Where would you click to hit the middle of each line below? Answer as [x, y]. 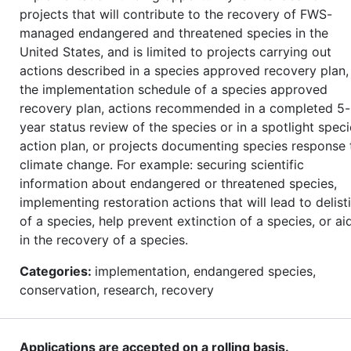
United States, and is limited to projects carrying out [175, 51]
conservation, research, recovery [117, 289]
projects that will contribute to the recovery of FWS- [176, 14]
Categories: [57, 271]
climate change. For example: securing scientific [162, 164]
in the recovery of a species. [104, 239]
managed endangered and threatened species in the [174, 33]
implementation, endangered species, [205, 271]
